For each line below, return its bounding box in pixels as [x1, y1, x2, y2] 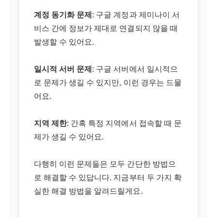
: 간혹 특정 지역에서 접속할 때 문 [67, 119, 182, 127]
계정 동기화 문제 [34, 11, 93, 19]
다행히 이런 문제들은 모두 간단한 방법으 [34, 160, 176, 168]
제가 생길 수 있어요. [34, 133, 104, 141]
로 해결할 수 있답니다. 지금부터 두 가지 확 [34, 173, 182, 182]
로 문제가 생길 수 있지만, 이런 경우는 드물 [34, 78, 182, 87]
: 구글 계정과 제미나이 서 [92, 11, 180, 19]
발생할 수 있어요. [34, 38, 94, 46]
